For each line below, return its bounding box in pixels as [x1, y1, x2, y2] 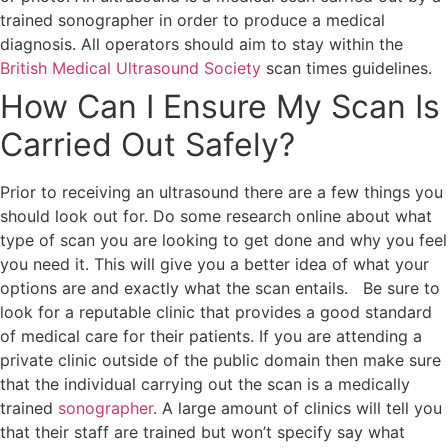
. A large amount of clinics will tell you [153, 398, 442, 418]
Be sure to [363, 278, 440, 298]
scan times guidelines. [261, 58, 432, 78]
